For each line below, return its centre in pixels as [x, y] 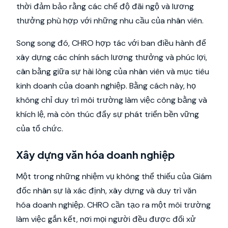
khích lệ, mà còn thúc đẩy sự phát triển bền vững [108, 114]
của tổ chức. [40, 129]
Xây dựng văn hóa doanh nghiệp [96, 154]
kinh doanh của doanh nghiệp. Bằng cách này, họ [106, 86]
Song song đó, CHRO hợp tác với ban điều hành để [111, 43]
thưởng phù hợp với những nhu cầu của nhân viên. [110, 21]
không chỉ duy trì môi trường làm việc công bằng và [112, 100]
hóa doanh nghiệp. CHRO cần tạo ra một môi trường [113, 205]
